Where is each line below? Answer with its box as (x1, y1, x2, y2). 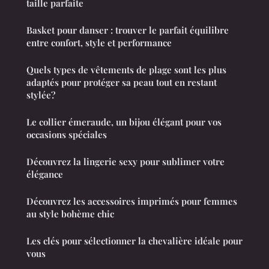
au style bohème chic (26, 207, 114, 220)
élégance (26, 168, 63, 180)
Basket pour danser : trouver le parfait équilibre (26, 23, 229, 36)
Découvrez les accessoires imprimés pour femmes (26, 195, 237, 207)
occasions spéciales (26, 128, 107, 141)
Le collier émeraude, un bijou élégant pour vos (26, 115, 222, 128)
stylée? (26, 88, 55, 101)
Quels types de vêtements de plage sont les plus (26, 63, 226, 76)
